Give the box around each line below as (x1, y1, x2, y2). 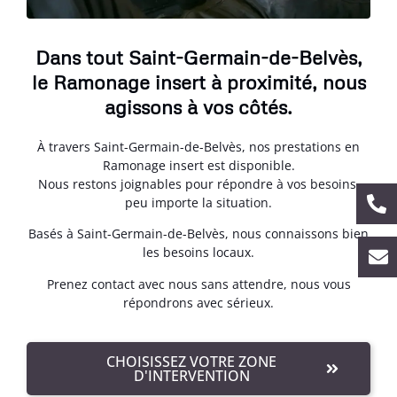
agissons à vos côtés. (105, 95, 292, 119)
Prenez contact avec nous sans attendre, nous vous (46, 275, 351, 292)
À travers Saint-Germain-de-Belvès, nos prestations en (37, 138, 360, 155)
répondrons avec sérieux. (123, 293, 274, 311)
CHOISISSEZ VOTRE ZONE (106, 352, 276, 372)
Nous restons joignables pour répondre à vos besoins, (37, 175, 360, 192)
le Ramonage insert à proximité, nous (31, 70, 366, 94)
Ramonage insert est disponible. (102, 157, 295, 174)
